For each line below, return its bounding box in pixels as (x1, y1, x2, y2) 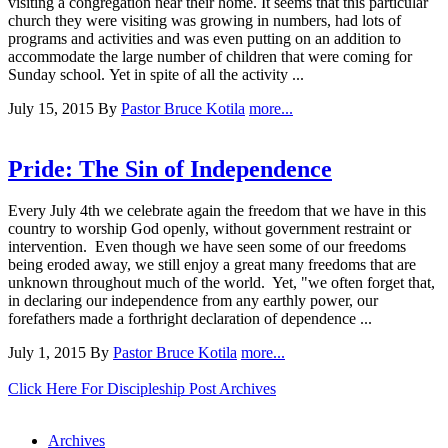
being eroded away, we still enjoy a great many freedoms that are (8, 256, 416, 274)
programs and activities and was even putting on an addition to (8, 29, 401, 47)
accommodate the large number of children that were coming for (8, 47, 412, 65)
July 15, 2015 (8, 99, 98, 117)
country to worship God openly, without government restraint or (8, 220, 411, 238)
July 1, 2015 (8, 344, 90, 362)
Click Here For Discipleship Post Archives (8, 380, 276, 398)
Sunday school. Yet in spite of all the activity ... (8, 65, 304, 83)
